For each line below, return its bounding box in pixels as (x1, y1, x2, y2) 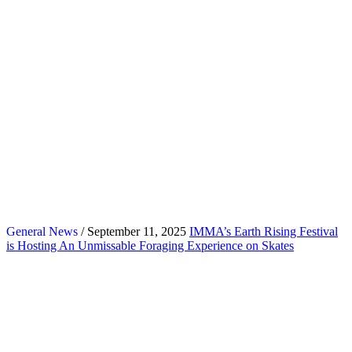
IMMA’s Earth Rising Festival (189, 224, 338, 238)
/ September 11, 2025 (78, 224, 186, 238)
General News (6, 224, 78, 238)
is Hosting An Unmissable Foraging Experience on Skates (6, 238, 294, 252)
